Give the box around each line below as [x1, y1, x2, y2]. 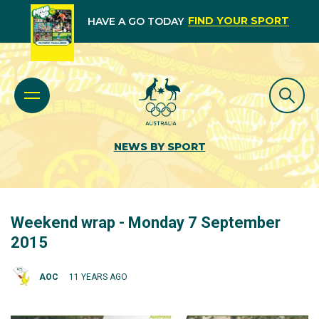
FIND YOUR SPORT [187, 14, 289, 27]
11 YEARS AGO [69, 271, 127, 282]
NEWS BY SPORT [113, 140, 206, 153]
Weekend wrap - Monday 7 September [11, 214, 281, 231]
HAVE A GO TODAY [87, 15, 184, 28]
